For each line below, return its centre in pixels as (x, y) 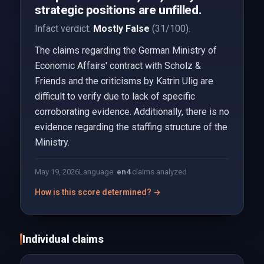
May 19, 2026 (57, 172)
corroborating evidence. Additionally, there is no (132, 112)
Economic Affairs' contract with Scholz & (118, 66)
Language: (98, 172)
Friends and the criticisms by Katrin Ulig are (124, 81)
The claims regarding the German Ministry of (126, 50)
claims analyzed (158, 172)
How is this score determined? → (98, 192)
